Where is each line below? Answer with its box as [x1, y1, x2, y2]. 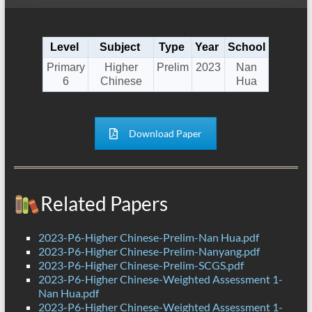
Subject [99, 41, 140, 54]
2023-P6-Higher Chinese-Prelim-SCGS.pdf [38, 258, 244, 272]
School [228, 41, 266, 54]
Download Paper [129, 127, 203, 140]
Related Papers [40, 192, 168, 216]
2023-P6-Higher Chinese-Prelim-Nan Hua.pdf [38, 231, 259, 244]
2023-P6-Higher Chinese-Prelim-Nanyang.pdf [38, 244, 260, 258]
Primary [46, 61, 85, 74]
